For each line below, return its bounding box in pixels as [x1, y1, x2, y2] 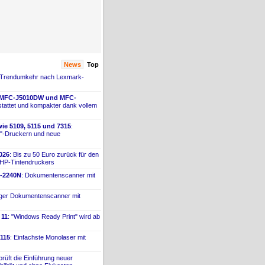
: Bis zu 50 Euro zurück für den [9, 150, 99, 158]
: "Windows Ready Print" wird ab [8, 212, 100, 220]
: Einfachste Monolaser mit [10, 233, 86, 241]
